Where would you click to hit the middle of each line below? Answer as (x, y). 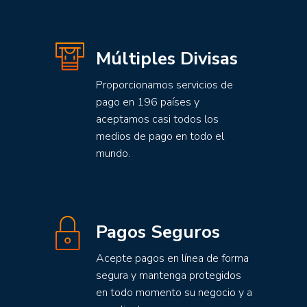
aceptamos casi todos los (157, 119)
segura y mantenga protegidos (169, 275)
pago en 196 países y (148, 102)
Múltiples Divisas (167, 59)
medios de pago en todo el (160, 136)
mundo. (113, 153)
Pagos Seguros (158, 232)
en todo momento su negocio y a (174, 293)
